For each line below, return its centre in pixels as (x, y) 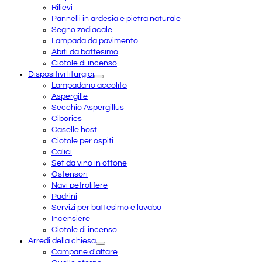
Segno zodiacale (82, 30)
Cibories (67, 118)
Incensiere (71, 218)
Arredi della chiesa (62, 241)
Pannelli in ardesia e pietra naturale (116, 18)
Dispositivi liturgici (61, 74)
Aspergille (70, 96)
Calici (62, 152)
